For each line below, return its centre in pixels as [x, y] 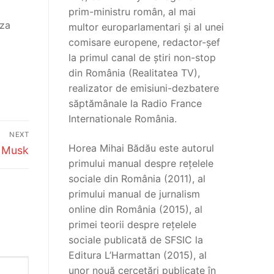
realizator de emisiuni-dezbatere [144, 88]
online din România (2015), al [135, 209]
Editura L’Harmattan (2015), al [138, 255]
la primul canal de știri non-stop [142, 58]
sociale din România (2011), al [137, 179]
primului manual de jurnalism [134, 194]
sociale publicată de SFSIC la [136, 240]
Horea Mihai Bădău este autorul [141, 148]
